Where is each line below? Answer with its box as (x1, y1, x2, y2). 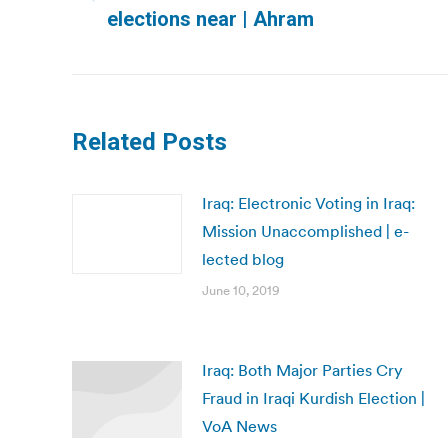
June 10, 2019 (202, 282, 280, 299)
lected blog (202, 249, 284, 269)
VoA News (202, 416, 277, 436)
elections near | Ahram (107, 7, 314, 31)
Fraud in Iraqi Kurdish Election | (202, 388, 425, 408)
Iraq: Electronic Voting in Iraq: (202, 193, 415, 213)
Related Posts (72, 128, 227, 156)
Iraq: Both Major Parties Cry (202, 360, 403, 380)
